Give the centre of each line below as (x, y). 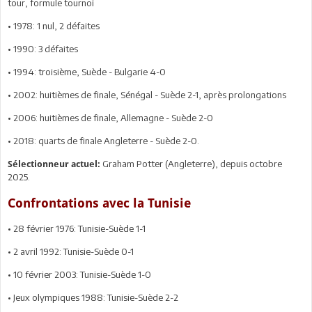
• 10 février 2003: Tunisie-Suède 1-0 (79, 274)
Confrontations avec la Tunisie (99, 203)
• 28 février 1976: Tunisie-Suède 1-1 (77, 228)
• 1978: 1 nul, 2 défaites (54, 25)
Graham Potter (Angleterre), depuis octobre (191, 163)
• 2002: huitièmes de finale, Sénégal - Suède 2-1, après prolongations (147, 94)
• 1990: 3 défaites (43, 48)
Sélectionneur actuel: (54, 164)
